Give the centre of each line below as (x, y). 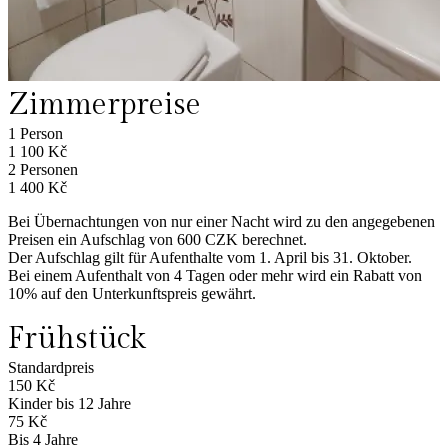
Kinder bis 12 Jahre (69, 404)
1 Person (35, 134)
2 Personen (43, 170)
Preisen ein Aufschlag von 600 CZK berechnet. (157, 240)
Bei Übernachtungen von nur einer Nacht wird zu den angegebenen (221, 222)
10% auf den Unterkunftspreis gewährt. (132, 294)
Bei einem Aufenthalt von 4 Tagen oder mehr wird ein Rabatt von (215, 276)
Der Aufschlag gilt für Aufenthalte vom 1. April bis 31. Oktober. (210, 258)
